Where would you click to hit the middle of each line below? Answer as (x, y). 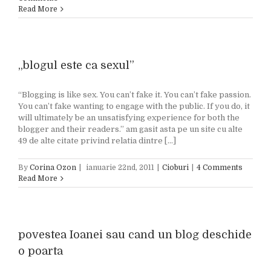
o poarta (41, 251)
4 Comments (220, 168)
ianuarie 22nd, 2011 (120, 168)
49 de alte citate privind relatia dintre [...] (97, 141)
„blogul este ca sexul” (76, 65)
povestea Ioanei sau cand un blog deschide (135, 235)
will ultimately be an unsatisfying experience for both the (129, 118)
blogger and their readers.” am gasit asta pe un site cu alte (130, 129)
